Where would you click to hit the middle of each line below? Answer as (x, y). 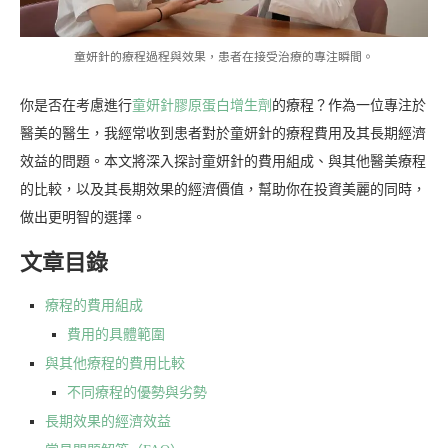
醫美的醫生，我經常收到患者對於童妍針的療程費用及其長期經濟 (223, 134)
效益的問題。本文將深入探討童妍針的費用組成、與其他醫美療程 (223, 162)
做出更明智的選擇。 (83, 218)
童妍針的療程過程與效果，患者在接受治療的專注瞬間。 (224, 57)
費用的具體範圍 (116, 335)
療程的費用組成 (94, 306)
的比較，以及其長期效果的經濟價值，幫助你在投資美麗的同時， (223, 190)
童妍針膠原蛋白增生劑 (202, 106)
